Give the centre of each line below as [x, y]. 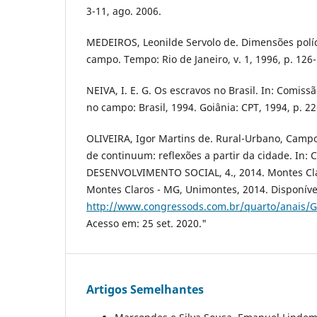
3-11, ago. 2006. [124, 11]
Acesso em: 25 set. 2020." [146, 224]
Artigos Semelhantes [145, 290]
